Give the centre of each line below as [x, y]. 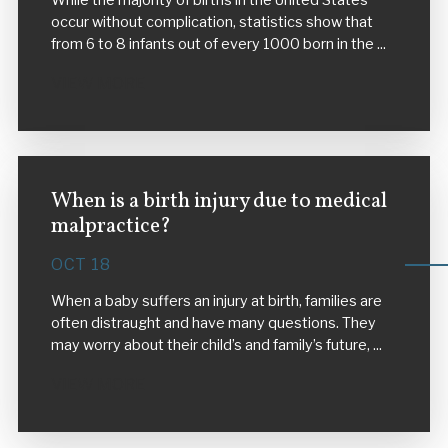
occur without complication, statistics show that [211, 22]
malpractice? [110, 226]
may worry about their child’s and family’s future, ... [216, 345]
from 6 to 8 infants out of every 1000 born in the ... [218, 44]
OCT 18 [80, 264]
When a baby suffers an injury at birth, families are [216, 301]
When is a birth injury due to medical [218, 201]
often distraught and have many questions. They [213, 323]
